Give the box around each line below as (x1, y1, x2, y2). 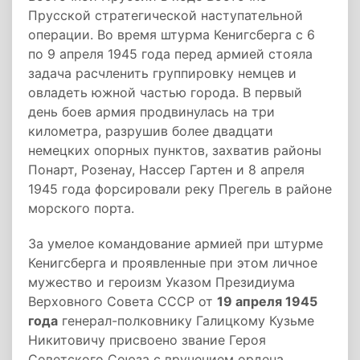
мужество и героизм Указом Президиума (28, 274, 295, 290)
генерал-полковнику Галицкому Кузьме (58, 313, 314, 329)
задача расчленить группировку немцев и (28, 65, 297, 81)
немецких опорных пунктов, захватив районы (28, 142, 321, 158)
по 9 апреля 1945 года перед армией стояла (28, 46, 313, 62)
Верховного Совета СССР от (28, 293, 217, 309)
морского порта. (28, 200, 134, 216)
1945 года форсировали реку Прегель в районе (28, 181, 332, 197)
